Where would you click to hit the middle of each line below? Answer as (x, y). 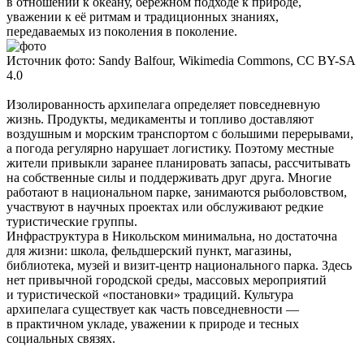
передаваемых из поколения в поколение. (122, 31)
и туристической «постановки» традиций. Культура (150, 294)
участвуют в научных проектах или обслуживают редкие (165, 206)
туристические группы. (72, 221)
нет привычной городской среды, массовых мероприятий (167, 279)
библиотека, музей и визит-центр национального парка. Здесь (179, 265)
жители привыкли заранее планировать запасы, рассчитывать (178, 162)
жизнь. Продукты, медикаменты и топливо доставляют (160, 119)
